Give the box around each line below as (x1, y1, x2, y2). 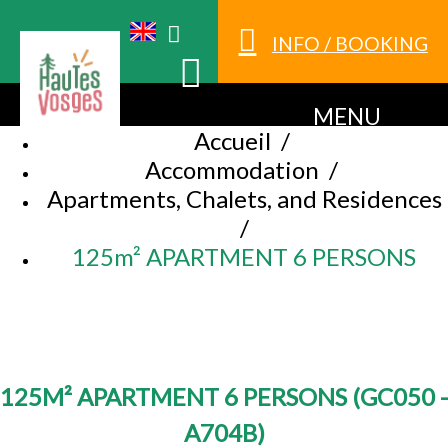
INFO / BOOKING (271, 32, 428, 56)
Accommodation (145, 155, 319, 185)
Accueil (193, 126, 271, 156)
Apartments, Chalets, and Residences (46, 184, 442, 214)
